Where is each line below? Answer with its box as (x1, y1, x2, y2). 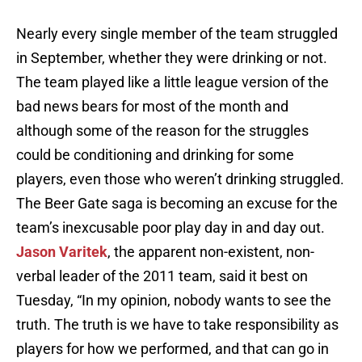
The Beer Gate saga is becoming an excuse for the (16, 195, 338, 213)
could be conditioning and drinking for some (16, 146, 294, 164)
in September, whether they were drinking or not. (16, 49, 327, 67)
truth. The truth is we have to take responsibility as (16, 316, 339, 334)
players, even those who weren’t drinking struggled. (16, 170, 344, 188)
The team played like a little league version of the (16, 74, 329, 91)
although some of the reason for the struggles (16, 122, 309, 140)
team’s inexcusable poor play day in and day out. (16, 219, 325, 237)
